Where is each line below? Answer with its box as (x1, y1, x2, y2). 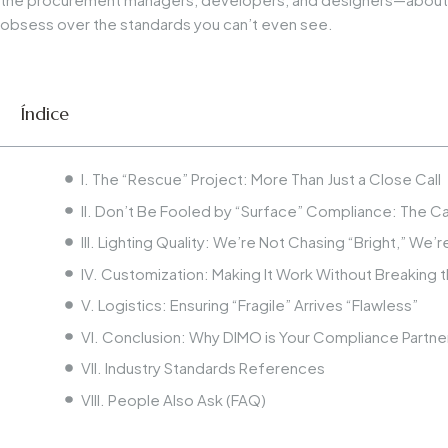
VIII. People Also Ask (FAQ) (80, 389, 266, 409)
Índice (20, 102, 69, 126)
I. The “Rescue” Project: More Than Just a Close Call (80, 169, 441, 189)
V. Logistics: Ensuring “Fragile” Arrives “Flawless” (80, 295, 418, 315)
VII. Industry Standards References (80, 358, 325, 378)
